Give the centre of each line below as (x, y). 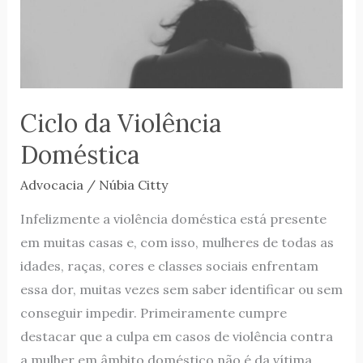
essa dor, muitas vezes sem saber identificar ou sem (181, 290)
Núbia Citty (133, 185)
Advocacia (51, 185)
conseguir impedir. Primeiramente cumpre (153, 313)
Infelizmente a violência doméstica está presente (173, 219)
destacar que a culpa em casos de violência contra (176, 337)
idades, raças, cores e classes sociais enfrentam (169, 266)
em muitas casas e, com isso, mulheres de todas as (177, 243)
